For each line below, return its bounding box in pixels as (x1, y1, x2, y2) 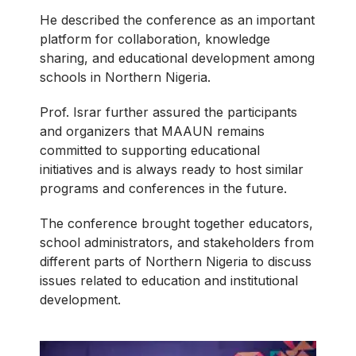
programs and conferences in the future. (40, 180, 287, 196)
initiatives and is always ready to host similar (40, 161, 304, 177)
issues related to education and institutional (40, 272, 298, 288)
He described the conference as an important (40, 11, 315, 28)
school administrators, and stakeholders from (40, 234, 314, 250)
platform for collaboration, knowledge (40, 30, 270, 47)
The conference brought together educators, (40, 215, 313, 231)
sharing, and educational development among (40, 49, 315, 66)
